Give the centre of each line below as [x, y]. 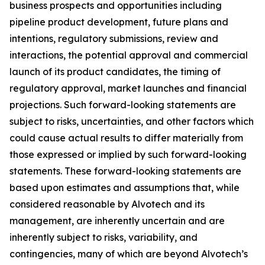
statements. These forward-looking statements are [125, 171]
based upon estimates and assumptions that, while [125, 188]
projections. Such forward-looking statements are [123, 105]
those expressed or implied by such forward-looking [128, 154]
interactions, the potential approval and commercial [129, 55]
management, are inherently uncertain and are [117, 221]
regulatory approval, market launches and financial [128, 88]
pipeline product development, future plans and [119, 22]
